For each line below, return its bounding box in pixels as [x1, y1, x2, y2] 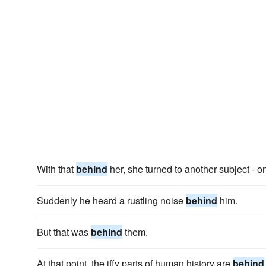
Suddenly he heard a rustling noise [37, 194, 186, 207]
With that [37, 162, 76, 176]
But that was [37, 225, 91, 239]
